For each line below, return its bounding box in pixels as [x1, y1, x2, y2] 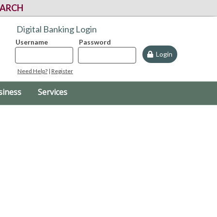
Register [51, 67, 73, 75]
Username [15, 38, 48, 46]
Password [78, 38, 111, 46]
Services [38, 87, 67, 97]
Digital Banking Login [16, 24, 97, 34]
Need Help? [17, 67, 47, 75]
